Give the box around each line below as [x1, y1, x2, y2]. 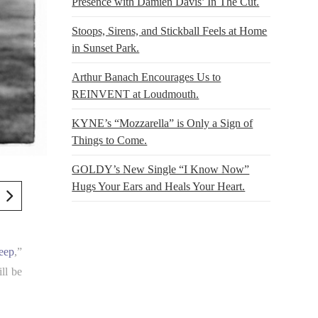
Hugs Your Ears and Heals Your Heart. [72, 180, 246, 192]
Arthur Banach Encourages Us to [72, 70, 221, 83]
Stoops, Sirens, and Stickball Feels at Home [72, 24, 268, 37]
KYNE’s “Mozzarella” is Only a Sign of [72, 116, 253, 129]
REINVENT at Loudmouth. [72, 87, 199, 100]
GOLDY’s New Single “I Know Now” [72, 163, 250, 175]
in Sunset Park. [72, 41, 140, 54]
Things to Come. [72, 133, 148, 146]
